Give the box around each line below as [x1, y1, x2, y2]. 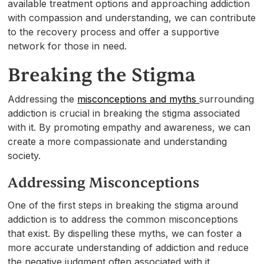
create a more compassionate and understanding [8, 135, 227, 147]
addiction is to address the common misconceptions [8, 213, 239, 225]
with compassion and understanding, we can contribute [8, 11, 256, 24]
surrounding [199, 93, 255, 105]
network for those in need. [8, 39, 127, 52]
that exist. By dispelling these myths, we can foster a [8, 227, 242, 239]
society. [8, 149, 41, 161]
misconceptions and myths [77, 93, 200, 105]
